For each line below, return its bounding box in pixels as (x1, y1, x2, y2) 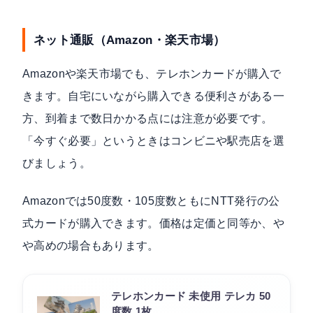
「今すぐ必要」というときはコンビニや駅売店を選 (22, 134, 284, 147)
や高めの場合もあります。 (22, 239, 159, 252)
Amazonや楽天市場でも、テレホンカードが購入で (22, 67, 282, 80)
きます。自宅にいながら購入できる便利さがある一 (22, 89, 284, 102)
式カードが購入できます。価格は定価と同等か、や (22, 217, 284, 229)
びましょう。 (22, 156, 91, 169)
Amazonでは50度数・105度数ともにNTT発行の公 (22, 194, 280, 207)
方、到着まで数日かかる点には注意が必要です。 (22, 112, 273, 124)
